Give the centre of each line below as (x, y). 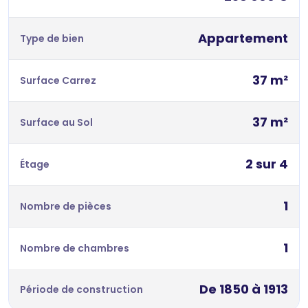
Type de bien (52, 38)
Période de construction (81, 289)
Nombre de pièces (66, 206)
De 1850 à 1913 (244, 289)
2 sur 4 (267, 164)
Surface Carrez (58, 80)
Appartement (243, 38)
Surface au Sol (56, 122)
